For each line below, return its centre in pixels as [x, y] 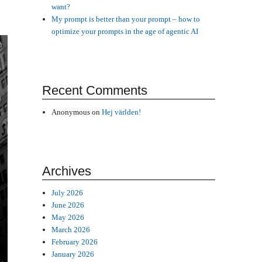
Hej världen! [122, 112]
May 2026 [68, 217]
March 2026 [71, 229]
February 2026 [75, 242]
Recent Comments [94, 91]
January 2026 [73, 254]
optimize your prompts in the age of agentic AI [125, 32]
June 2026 [68, 205]
